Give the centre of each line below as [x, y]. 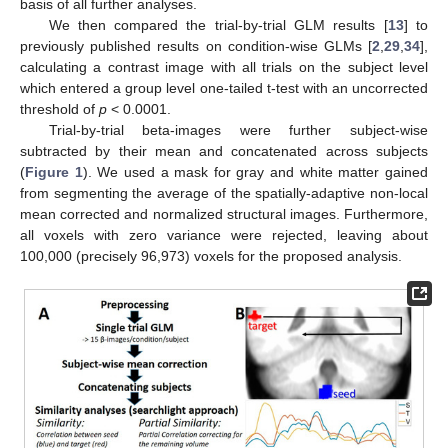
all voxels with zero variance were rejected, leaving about [224, 234]
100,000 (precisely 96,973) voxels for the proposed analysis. [211, 255]
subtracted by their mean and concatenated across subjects [224, 150]
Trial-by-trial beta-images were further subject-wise [238, 129]
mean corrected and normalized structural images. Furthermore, [224, 213]
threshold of [59, 108]
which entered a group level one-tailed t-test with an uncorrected [224, 87]
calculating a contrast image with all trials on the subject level [224, 66]
